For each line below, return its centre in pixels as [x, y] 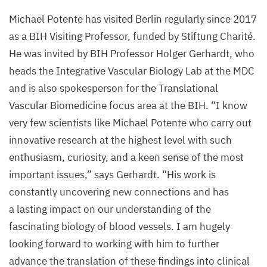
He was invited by [49, 53]
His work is [191, 174]
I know [232, 105]
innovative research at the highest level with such [120, 140]
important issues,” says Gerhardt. [86, 174]
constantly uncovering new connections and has [119, 192]
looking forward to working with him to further [114, 243]
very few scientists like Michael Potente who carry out [130, 122]
